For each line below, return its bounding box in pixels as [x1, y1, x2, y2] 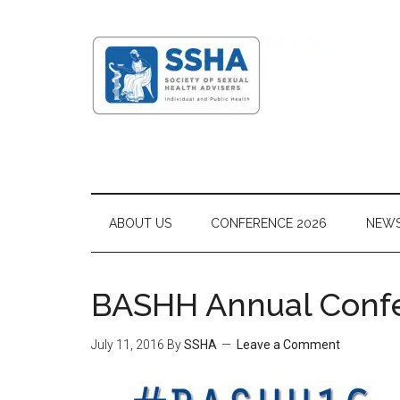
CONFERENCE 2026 [211, 216, 327, 230]
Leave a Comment [237, 337, 340, 352]
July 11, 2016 [91, 337, 164, 352]
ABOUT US [109, 216, 171, 230]
